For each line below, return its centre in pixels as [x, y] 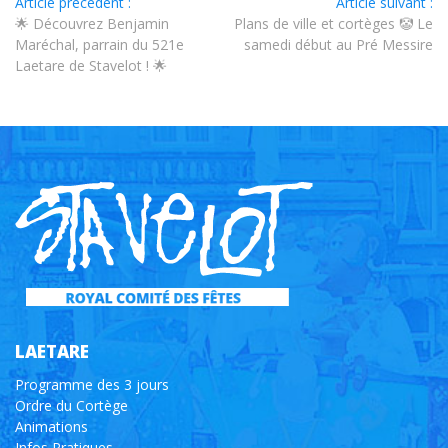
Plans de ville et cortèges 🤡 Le [333, 23]
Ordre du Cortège [71, 405]
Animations [51, 426]
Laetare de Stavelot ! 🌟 [91, 65]
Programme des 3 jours [92, 384]
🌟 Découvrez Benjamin [92, 23]
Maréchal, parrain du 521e [99, 44]
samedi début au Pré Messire [338, 44]
